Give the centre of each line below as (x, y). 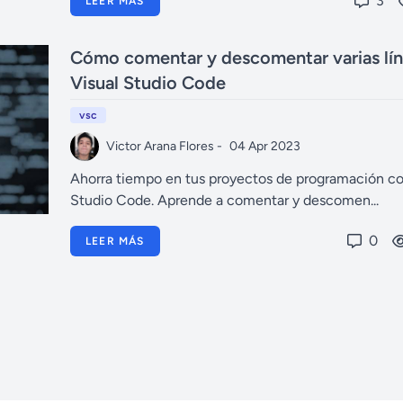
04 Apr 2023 (265, 146)
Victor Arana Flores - (164, 146)
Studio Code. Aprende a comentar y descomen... (224, 200)
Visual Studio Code (148, 83)
